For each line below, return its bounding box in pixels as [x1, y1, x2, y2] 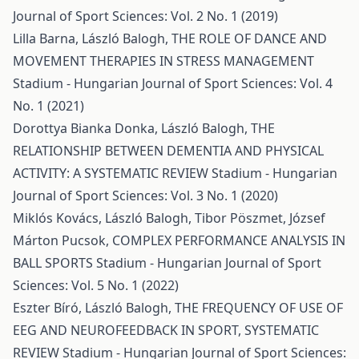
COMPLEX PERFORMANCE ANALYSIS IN [112, 232, 345, 249]
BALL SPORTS [13, 254, 96, 272]
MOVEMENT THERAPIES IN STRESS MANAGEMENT [13, 52, 314, 70]
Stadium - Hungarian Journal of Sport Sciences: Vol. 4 [13, 75, 333, 92]
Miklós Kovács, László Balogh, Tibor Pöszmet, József [13, 209, 325, 227]
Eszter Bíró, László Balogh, [13, 299, 175, 317]
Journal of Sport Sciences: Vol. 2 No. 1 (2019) [13, 7, 278, 25]
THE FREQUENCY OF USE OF [175, 299, 343, 317]
